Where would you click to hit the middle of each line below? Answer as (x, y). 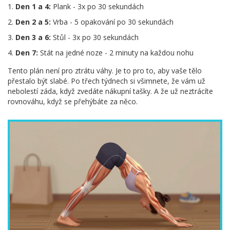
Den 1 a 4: (33, 6)
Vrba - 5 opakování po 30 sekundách (112, 22)
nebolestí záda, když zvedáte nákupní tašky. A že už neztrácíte (110, 91)
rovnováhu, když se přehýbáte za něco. (73, 101)
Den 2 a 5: (33, 22)
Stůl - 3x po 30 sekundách (95, 37)
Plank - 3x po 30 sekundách (97, 6)
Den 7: (27, 52)
